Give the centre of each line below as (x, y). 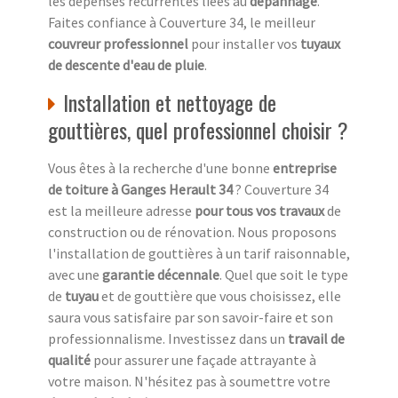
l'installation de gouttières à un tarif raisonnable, (199, 253)
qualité (69, 359)
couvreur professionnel (118, 43)
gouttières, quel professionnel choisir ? (198, 129)
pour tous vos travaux (259, 210)
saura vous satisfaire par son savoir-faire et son (191, 317)
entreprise (305, 167)
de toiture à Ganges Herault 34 (140, 189)
